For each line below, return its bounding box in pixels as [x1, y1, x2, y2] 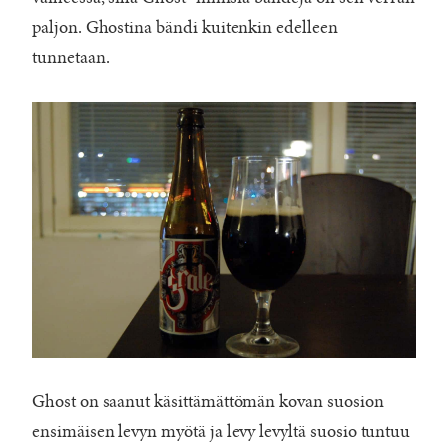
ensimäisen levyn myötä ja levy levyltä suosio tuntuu [32, 421, 411, 442]
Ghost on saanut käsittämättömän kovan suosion [32, 391, 384, 412]
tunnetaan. [32, 48, 110, 69]
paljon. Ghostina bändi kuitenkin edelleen [32, 18, 338, 39]
